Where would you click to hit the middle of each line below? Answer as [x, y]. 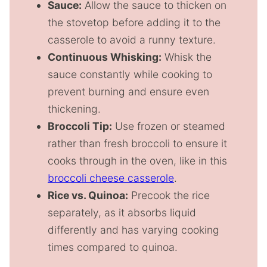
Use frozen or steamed [169, 126]
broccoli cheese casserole [111, 178]
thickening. [74, 108]
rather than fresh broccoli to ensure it [137, 143]
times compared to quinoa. [113, 247]
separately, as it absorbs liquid [122, 212]
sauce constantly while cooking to [130, 74]
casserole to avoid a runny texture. [132, 39]
